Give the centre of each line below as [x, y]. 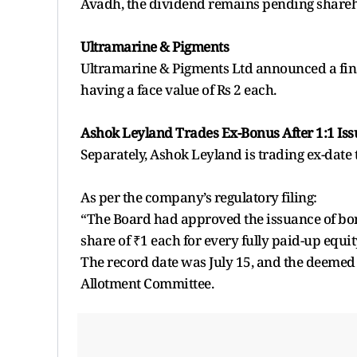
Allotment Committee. [147, 283]
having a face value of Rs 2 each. [178, 89]
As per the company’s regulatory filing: [199, 197]
